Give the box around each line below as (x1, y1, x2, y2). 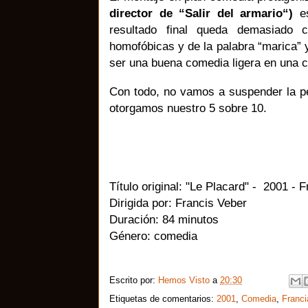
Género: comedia (109, 228, 197, 243)
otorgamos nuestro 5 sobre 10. (109, 100, 267, 115)
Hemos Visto (158, 274, 210, 285)
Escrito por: (109, 274, 158, 285)
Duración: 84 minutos (109, 212, 219, 226)
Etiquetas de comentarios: (109, 293, 217, 304)
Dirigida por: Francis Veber (109, 195, 247, 210)
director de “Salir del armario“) (109, 5, 294, 20)
